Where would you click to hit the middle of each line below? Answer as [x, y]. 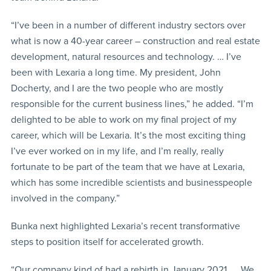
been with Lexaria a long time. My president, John [116, 72]
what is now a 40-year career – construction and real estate [135, 41]
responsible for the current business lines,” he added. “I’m [132, 104]
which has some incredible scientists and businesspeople [131, 182]
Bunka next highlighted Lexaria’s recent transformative [125, 226]
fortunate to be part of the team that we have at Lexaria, [128, 167]
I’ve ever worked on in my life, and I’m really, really [117, 151]
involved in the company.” [65, 198]
